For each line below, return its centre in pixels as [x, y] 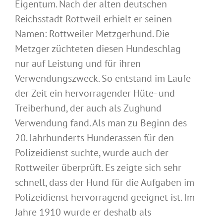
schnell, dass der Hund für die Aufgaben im [105, 182]
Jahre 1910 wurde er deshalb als [83, 212]
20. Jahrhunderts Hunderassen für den [94, 138]
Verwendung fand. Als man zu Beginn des [101, 123]
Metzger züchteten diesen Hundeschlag [98, 48]
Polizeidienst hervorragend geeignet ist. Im [105, 197]
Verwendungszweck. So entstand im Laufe [103, 78]
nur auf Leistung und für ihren [78, 63]
